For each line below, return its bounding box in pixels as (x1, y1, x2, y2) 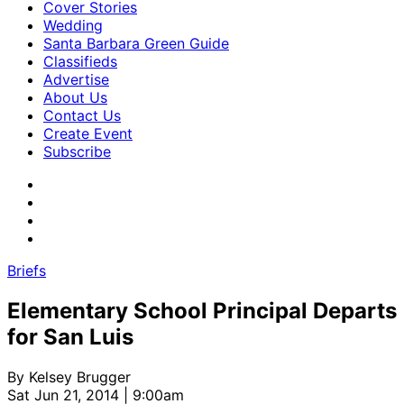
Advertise (43, 70, 109, 88)
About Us (43, 88, 107, 106)
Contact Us (43, 106, 121, 124)
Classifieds (43, 52, 117, 70)
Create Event (43, 124, 133, 142)
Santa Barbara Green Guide (43, 34, 229, 52)
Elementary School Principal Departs (7, 297, 397, 324)
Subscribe (43, 142, 111, 161)
